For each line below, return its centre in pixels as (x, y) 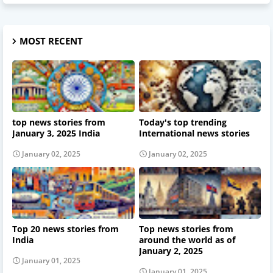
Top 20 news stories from (66, 229)
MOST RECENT (51, 41)
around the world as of (187, 240)
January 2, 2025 (171, 251)
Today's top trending (183, 122)
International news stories (194, 133)
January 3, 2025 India (56, 133)
